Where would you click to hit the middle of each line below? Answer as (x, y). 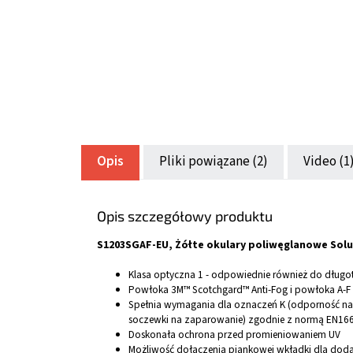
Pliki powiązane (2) (214, 162)
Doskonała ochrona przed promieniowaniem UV (234, 335)
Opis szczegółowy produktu (185, 216)
